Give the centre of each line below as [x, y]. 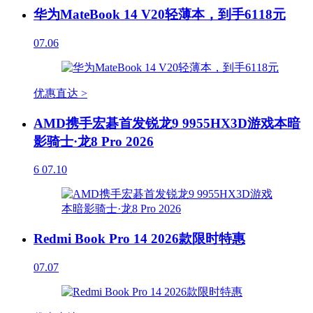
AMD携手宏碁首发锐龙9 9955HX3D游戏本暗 [167, 123]
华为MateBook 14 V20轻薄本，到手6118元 [160, 15]
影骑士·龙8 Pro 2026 [94, 141]
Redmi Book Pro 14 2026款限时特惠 [139, 239]
